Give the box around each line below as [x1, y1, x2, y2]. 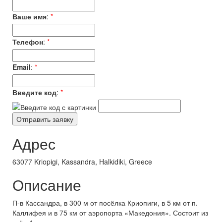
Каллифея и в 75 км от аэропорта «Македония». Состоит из [12, 208, 208, 218]
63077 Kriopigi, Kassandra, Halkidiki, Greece [12, 157, 152, 166]
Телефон [12, 37, 43, 47]
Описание [12, 174, 81, 195]
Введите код [12, 87, 56, 97]
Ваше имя [12, 11, 47, 21]
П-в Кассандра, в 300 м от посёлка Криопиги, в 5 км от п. [12, 198, 198, 208]
